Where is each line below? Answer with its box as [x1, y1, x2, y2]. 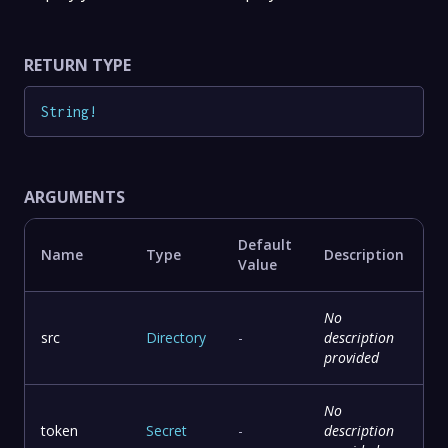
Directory [146, 328, 206, 348]
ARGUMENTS [24, 186, 125, 209]
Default [238, 235, 292, 255]
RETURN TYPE [24, 53, 131, 76]
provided [324, 348, 379, 368]
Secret [146, 421, 187, 441]
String [41, 102, 89, 120]
